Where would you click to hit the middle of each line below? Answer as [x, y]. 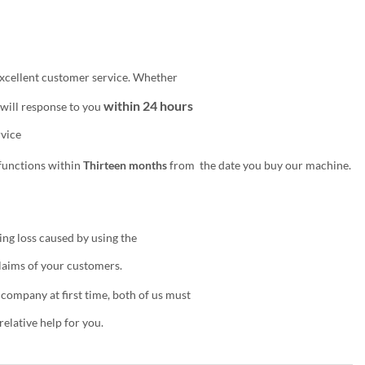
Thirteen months [125, 165]
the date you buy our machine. [275, 165]
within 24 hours [147, 106]
